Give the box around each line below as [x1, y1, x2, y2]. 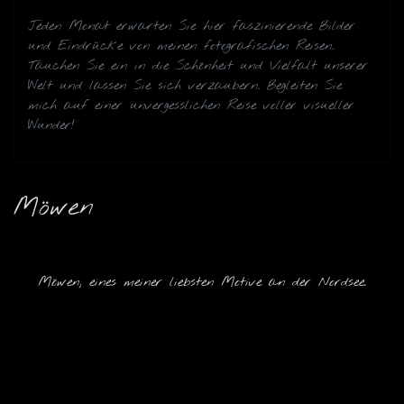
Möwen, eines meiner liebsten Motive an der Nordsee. [38, 273, 366, 291]
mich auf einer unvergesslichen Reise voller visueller [28, 96, 354, 115]
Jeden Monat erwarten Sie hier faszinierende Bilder [28, 17, 355, 35]
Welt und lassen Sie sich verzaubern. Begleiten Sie [28, 77, 342, 95]
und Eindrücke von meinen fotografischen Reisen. [28, 37, 334, 55]
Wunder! [28, 116, 75, 134]
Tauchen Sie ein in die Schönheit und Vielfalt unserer [28, 57, 368, 75]
